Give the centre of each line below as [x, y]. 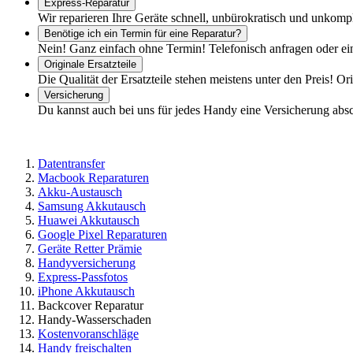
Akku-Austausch [80, 191]
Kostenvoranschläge [88, 333]
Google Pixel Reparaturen [102, 234]
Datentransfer [71, 163]
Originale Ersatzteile [90, 64]
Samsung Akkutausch [92, 206]
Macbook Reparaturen [93, 177]
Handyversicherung [87, 262]
